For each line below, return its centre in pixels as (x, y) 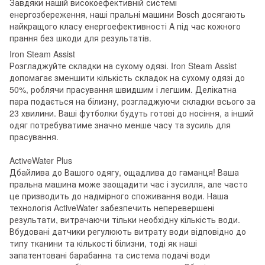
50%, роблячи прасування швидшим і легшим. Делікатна (123, 89)
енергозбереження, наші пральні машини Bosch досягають (127, 14)
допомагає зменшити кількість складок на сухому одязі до (127, 77)
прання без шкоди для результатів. (80, 38)
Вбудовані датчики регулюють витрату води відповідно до (128, 231)
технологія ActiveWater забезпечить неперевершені (112, 207)
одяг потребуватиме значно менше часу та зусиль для (120, 125)
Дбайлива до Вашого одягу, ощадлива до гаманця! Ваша (124, 172)
